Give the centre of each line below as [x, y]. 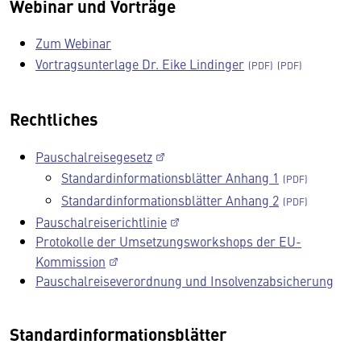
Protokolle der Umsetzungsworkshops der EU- [168, 241]
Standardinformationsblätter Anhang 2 [170, 200]
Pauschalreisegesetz [94, 156]
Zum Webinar [73, 43]
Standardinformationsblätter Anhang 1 [170, 177]
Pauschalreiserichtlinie [101, 222]
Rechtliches [54, 118]
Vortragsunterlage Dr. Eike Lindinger [140, 64]
